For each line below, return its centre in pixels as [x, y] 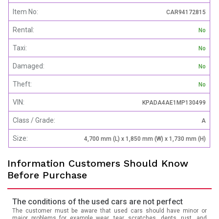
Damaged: [29, 66]
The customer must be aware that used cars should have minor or [109, 210]
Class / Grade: [34, 120]
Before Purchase [47, 175]
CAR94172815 [186, 12]
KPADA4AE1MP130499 [174, 102]
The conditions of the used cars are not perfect [98, 201]
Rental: [23, 30]
